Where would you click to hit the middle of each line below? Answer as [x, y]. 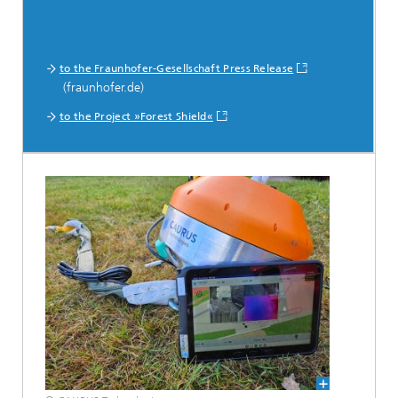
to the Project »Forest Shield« [136, 117]
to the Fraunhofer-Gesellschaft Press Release [177, 69]
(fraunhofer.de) [102, 88]
